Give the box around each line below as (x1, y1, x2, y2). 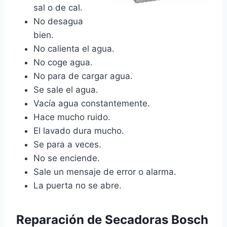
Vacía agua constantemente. (33, 98, 150, 109)
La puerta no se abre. (33, 180, 122, 191)
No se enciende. (33, 153, 100, 164)
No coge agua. (33, 57, 93, 68)
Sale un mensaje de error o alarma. (33, 167, 176, 177)
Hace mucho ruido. (33, 112, 110, 123)
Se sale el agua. (33, 85, 98, 95)
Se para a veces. (33, 139, 101, 150)
